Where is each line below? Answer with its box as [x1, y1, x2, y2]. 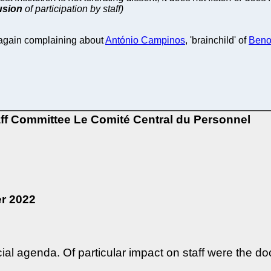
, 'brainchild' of [185, 34, 249, 45]
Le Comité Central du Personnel [74, 113, 250, 126]
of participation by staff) [22, 3, 123, 14]
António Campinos [105, 34, 185, 45]
